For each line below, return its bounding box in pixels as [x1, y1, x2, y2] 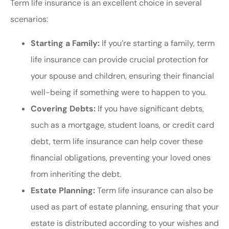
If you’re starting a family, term [100, 37, 215, 49]
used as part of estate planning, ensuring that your [31, 201, 219, 212]
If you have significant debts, [96, 103, 204, 114]
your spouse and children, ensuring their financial [31, 70, 214, 81]
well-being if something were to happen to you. [31, 86, 207, 98]
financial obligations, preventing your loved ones [31, 152, 211, 163]
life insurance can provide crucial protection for [31, 54, 209, 65]
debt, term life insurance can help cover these [31, 135, 203, 147]
